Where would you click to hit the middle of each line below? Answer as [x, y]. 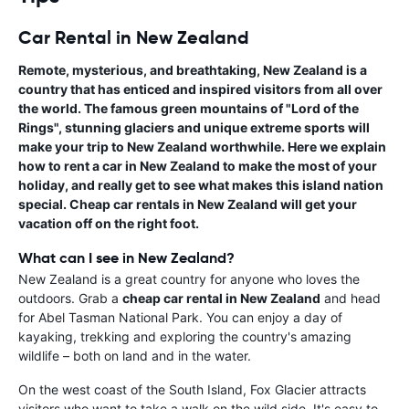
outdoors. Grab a [70, 299]
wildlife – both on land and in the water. [135, 356]
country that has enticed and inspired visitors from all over [200, 89]
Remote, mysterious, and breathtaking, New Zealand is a [193, 70]
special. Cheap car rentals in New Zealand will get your [188, 204]
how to [41, 166]
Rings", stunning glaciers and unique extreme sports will [194, 128]
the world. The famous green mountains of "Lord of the [189, 109]
